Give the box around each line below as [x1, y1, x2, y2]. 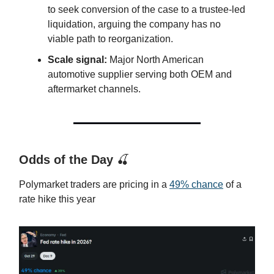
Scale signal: [48, 54, 107, 65]
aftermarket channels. [48, 83, 141, 94]
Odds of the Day [19, 152, 117, 166]
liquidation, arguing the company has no [48, 18, 221, 29]
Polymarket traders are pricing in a [19, 179, 169, 190]
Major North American [107, 54, 204, 65]
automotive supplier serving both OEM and [48, 68, 232, 80]
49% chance [169, 179, 223, 190]
